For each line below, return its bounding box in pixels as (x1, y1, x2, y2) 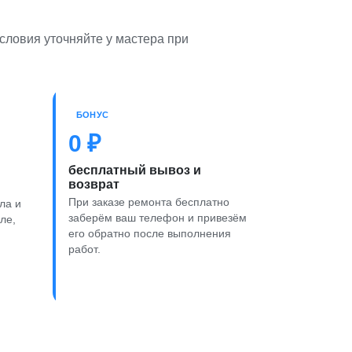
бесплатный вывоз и (68, 163, 201, 177)
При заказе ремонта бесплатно (68, 196, 229, 208)
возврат (68, 177, 119, 191)
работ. (68, 243, 101, 255)
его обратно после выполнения (68, 227, 231, 240)
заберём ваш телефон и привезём (68, 211, 247, 224)
